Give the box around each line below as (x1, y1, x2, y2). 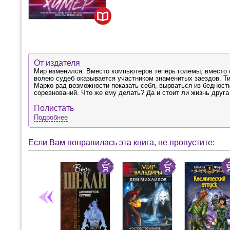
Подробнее (34, 113, 68, 121)
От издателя (34, 59, 80, 67)
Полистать (34, 104, 74, 112)
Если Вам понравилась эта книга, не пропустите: (28, 138, 215, 147)
